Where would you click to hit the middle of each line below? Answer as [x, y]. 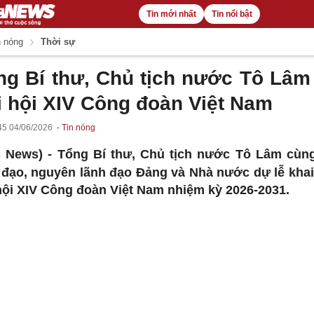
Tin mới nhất [171, 14]
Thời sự [57, 42]
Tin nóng [78, 128]
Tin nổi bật [232, 14]
